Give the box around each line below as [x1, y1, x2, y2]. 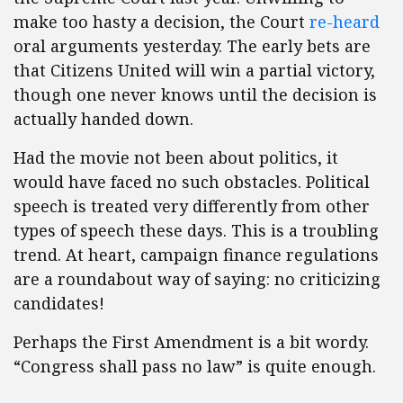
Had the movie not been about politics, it [13, 147, 338, 168]
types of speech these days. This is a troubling [13, 219, 379, 241]
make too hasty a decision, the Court [13, 11, 309, 32]
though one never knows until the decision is [13, 84, 377, 105]
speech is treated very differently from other [13, 195, 370, 217]
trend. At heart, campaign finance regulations [13, 244, 379, 265]
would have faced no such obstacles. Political [13, 171, 370, 193]
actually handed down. [13, 108, 193, 130]
